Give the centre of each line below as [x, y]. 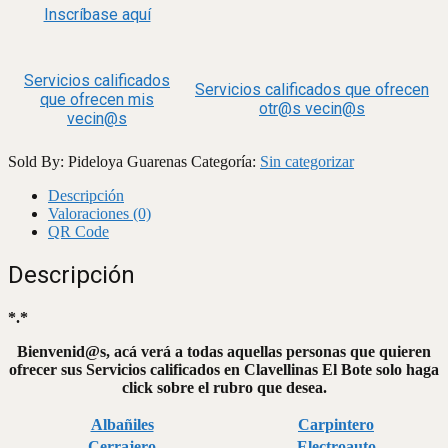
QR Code [78, 231]
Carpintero [336, 424]
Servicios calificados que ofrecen [312, 90]
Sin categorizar [307, 161]
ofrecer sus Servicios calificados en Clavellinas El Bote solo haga [224, 369]
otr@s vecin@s [312, 109]
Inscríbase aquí [97, 15]
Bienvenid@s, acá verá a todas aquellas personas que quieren [224, 351]
